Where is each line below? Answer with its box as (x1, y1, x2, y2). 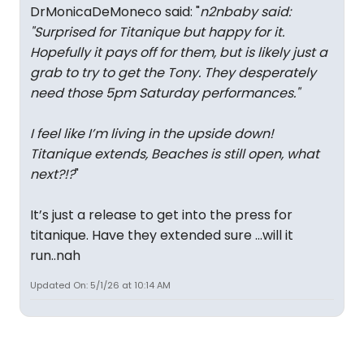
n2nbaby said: (200, 2, 291, 21)
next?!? (30, 165, 75, 184)
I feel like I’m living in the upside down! (30, 124, 274, 143)
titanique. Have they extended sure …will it (30, 226, 293, 245)
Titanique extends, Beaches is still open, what (30, 145, 319, 163)
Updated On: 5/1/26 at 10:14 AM (30, 279, 171, 292)
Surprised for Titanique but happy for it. (34, 23, 284, 41)
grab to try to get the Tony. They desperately (30, 63, 316, 82)
